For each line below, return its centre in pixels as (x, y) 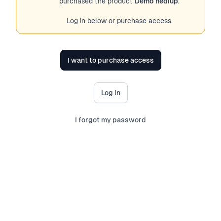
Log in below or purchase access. (119, 21)
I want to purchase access (110, 60)
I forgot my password (110, 120)
